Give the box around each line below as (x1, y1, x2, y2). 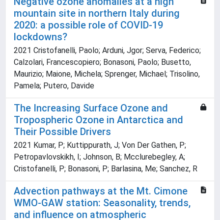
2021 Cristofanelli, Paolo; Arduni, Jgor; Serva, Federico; (14, 46, 201, 55)
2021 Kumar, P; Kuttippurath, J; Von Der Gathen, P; (14, 140, 186, 150)
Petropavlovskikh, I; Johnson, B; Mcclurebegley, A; (14, 152, 185, 162)
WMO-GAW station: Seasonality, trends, (14, 197, 191, 209)
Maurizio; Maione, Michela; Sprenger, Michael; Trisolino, (14, 69, 200, 79)
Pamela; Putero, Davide (14, 81, 94, 91)
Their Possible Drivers (14, 126, 111, 138)
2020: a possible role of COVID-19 (14, 19, 163, 31)
